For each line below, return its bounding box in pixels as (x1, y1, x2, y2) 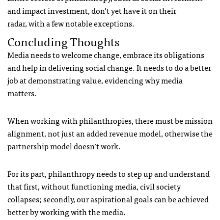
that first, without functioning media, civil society (7, 179, 181, 192)
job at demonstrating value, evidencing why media (7, 73, 183, 86)
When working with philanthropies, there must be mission (7, 113, 213, 127)
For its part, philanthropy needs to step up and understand (7, 166, 210, 180)
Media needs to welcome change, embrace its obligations (7, 48, 204, 61)
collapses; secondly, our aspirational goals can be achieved (7, 192, 209, 205)
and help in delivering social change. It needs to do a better (7, 60, 211, 74)
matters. (7, 86, 37, 99)
